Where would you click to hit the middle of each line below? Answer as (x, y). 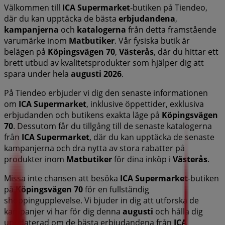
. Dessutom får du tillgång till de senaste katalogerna (113, 126)
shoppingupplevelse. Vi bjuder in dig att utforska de (101, 200)
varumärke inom (36, 40)
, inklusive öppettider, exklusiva (145, 104)
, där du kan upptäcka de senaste (152, 137)
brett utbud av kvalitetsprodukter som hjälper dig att (104, 63)
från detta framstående (171, 29)
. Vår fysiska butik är (152, 40)
